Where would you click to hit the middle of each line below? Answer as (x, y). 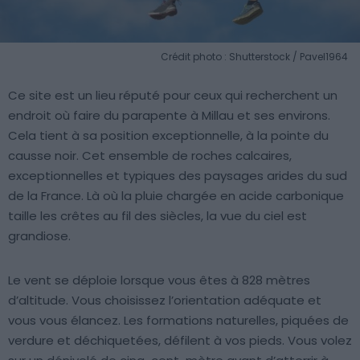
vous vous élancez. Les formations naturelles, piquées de (178, 321)
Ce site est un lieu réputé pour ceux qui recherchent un (173, 96)
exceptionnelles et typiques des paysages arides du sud (178, 176)
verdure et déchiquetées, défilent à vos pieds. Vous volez (180, 341)
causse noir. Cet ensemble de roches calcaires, (150, 156)
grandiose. (39, 236)
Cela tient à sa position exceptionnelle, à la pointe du (168, 136)
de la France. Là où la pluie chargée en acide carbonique (176, 196)
